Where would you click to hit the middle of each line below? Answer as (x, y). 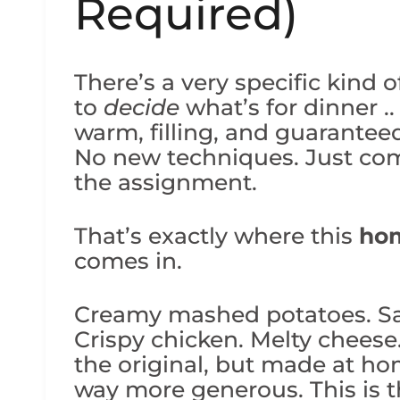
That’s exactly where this (217, 235)
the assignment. (166, 182)
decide (142, 107)
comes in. (128, 260)
